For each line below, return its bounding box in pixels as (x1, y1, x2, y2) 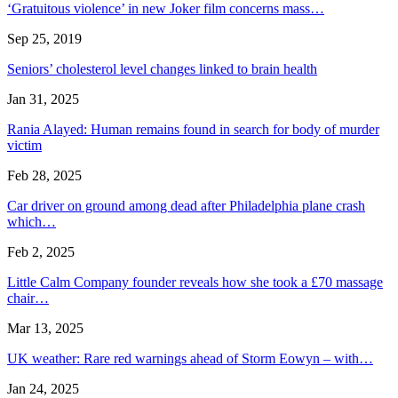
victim (7, 137, 42, 153)
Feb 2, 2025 (7, 243, 75, 259)
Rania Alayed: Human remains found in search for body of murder (7, 121, 379, 137)
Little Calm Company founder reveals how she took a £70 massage (7, 274, 383, 290)
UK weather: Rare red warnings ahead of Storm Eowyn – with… (7, 350, 373, 366)
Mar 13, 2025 (7, 320, 84, 336)
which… (7, 213, 56, 229)
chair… (7, 290, 49, 306)
